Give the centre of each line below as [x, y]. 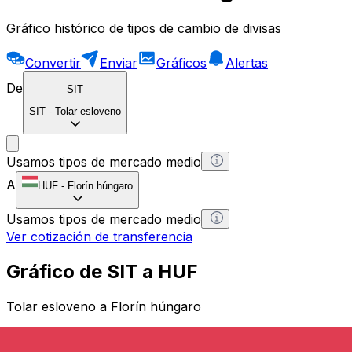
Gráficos [181, 62]
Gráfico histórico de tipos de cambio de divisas [144, 28]
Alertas [247, 62]
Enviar [119, 62]
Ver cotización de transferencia [99, 237]
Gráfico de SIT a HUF [102, 272]
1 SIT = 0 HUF [50, 335]
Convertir [53, 62]
